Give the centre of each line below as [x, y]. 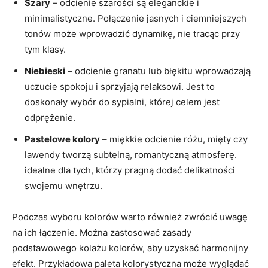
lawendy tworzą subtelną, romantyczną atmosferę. [131, 155]
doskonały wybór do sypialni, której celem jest [122, 102]
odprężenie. [50, 118]
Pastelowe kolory [62, 139]
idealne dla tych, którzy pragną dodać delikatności [130, 170]
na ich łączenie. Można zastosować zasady [102, 232]
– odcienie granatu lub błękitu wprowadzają [158, 71]
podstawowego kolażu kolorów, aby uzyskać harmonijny [130, 248]
